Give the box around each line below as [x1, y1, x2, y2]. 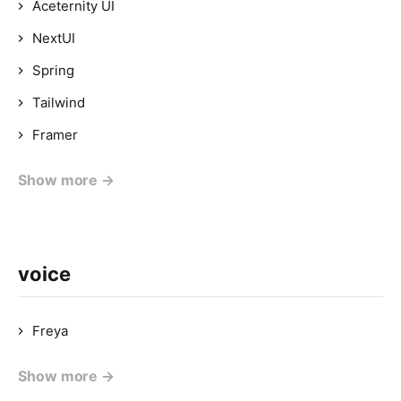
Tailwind [32, 94, 85, 111]
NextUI [32, 30, 75, 47]
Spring [32, 62, 74, 79]
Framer [32, 126, 78, 143]
